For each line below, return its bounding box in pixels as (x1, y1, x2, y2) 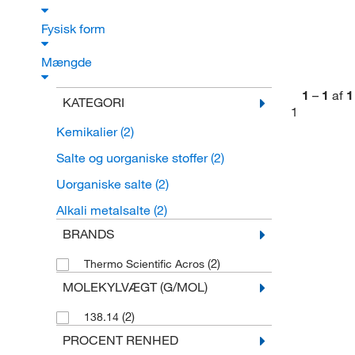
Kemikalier (55, 124, 120, 140)
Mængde (41, 54, 95, 71)
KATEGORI (62, 94, 124, 111)
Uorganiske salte (55, 176, 155, 193)
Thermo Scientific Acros (83, 257, 208, 272)
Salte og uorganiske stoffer (55, 150, 211, 166)
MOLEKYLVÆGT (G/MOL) (62, 279, 208, 296)
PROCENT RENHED (62, 332, 178, 349)
